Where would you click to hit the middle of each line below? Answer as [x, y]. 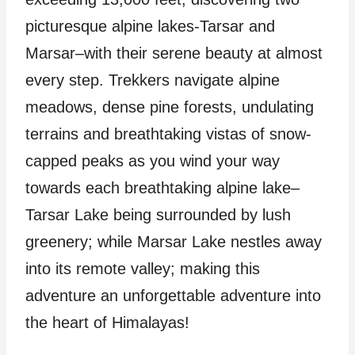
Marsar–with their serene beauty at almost [174, 53]
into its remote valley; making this [143, 268]
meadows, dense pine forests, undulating [170, 107]
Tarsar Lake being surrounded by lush [158, 214]
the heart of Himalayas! [107, 322]
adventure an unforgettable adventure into [173, 295]
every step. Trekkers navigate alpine [153, 80]
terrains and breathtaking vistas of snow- [168, 134]
